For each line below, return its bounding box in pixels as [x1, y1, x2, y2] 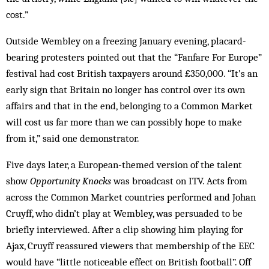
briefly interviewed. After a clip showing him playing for [6, 223, 243, 236]
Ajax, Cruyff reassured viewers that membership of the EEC [6, 240, 255, 252]
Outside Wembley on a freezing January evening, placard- [6, 35, 246, 47]
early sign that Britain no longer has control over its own [6, 83, 245, 96]
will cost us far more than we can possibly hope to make [6, 116, 242, 128]
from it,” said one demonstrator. [6, 132, 139, 145]
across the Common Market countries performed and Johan [6, 191, 256, 204]
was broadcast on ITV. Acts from [111, 175, 247, 187]
